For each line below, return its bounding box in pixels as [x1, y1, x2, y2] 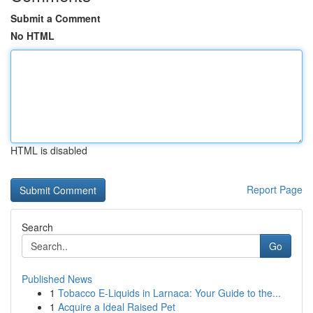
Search [22, 220, 53, 234]
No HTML [10, 29, 54, 43]
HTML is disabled [10, 143, 87, 157]
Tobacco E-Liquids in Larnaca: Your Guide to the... [58, 286, 281, 300]
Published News [22, 272, 92, 286]
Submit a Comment [10, 11, 101, 25]
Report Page [247, 182, 303, 196]
